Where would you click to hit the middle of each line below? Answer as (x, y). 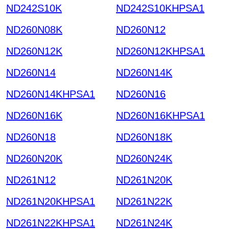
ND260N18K (144, 137)
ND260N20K (34, 158)
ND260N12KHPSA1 (161, 51)
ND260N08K (34, 29)
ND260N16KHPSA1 (161, 115)
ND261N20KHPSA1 (51, 201)
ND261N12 (31, 180)
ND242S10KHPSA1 (160, 8)
